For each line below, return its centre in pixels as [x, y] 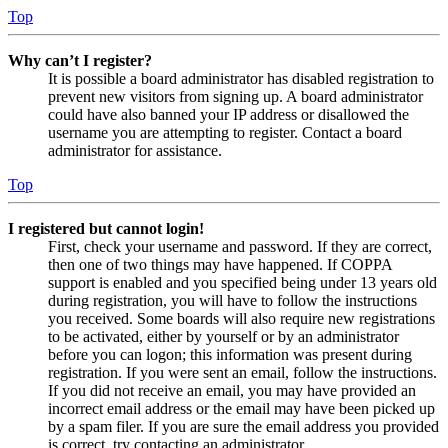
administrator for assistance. [135, 151]
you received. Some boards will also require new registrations [241, 319]
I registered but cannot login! [106, 229]
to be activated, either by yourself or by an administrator [223, 337]
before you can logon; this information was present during [230, 355]
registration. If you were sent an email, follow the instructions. [242, 373]
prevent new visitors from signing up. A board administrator [235, 97]
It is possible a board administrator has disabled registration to [241, 79]
